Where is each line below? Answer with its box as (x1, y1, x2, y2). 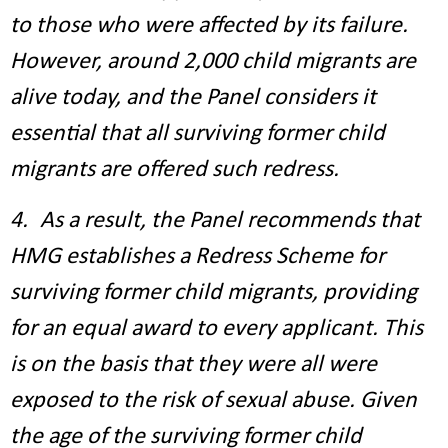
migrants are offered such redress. (10, 158, 339, 182)
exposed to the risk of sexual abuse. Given (10, 389, 417, 413)
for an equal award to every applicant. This (10, 317, 423, 341)
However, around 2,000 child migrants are (10, 50, 416, 74)
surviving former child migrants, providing (10, 281, 417, 305)
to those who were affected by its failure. (10, 14, 408, 38)
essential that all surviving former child (10, 122, 385, 146)
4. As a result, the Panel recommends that (10, 209, 420, 233)
